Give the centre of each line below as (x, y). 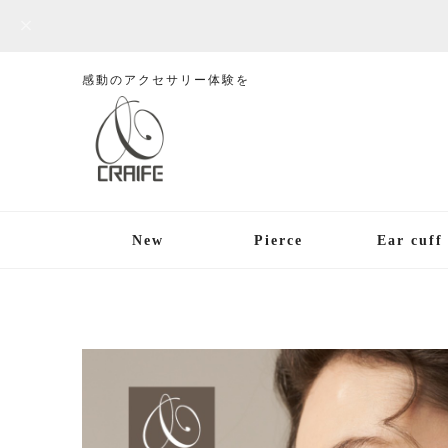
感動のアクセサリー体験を (166, 80)
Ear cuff (409, 240)
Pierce (279, 240)
